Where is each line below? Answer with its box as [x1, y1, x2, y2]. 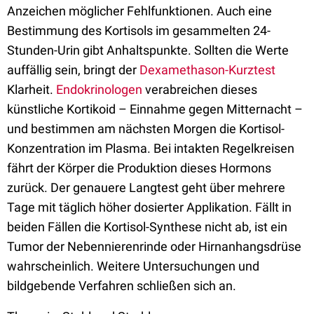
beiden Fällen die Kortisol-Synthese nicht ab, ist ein [7, 219, 287, 234]
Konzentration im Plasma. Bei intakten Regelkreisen [7, 141, 294, 156]
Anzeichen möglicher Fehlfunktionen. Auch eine [7, 4, 272, 18]
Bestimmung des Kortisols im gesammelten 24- [7, 23, 271, 38]
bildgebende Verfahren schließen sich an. [7, 278, 236, 293]
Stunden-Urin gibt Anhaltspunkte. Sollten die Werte [7, 43, 289, 57]
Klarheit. [7, 82, 56, 97]
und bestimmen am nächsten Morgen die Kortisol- [7, 121, 285, 136]
